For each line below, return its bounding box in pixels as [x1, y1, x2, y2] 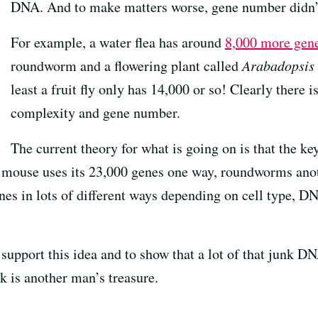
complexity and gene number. [10, 102, 180, 122]
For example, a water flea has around [10, 32, 225, 52]
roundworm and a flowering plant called [10, 55, 242, 75]
